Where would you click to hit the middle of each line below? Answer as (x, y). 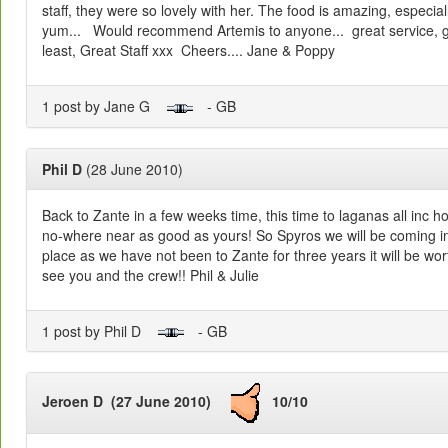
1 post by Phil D (99, 330)
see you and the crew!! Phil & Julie (150, 274)
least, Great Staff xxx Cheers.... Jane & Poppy (188, 50)
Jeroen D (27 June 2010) (136, 400)
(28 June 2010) (132, 168)
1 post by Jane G (104, 106)
